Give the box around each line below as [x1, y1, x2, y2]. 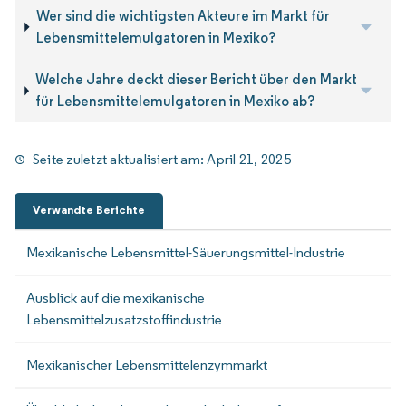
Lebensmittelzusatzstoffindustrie [26, 311, 222, 329]
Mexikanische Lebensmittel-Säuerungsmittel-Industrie [26, 244, 345, 262]
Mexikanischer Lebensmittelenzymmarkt [26, 356, 267, 374]
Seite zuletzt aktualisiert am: [33, 150, 208, 168]
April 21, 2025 [207, 150, 291, 168]
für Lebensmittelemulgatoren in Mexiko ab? [35, 92, 315, 111]
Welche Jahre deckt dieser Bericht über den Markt [35, 71, 358, 89]
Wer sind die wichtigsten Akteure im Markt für [35, 6, 330, 24]
